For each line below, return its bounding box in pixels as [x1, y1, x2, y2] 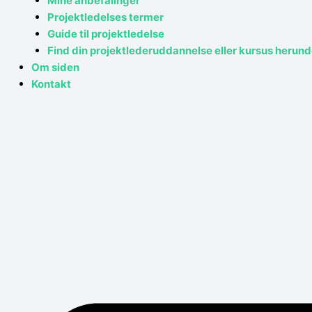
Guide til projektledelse [47, 27, 164, 41]
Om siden [31, 61, 79, 75]
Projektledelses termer [47, 10, 164, 24]
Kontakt [31, 77, 71, 91]
